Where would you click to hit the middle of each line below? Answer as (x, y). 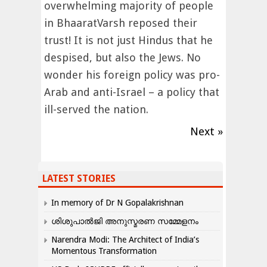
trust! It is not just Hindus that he (128, 41)
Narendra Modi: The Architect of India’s (125, 240)
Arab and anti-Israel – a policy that (132, 92)
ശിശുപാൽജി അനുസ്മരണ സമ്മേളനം (125, 221)
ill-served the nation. (96, 110)
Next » (207, 132)
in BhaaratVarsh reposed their (121, 23)
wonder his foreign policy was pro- (132, 75)
